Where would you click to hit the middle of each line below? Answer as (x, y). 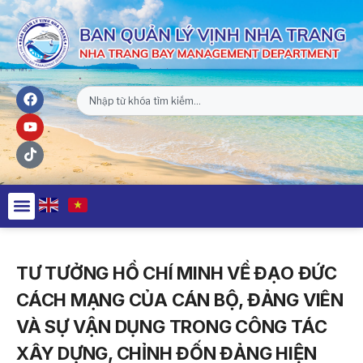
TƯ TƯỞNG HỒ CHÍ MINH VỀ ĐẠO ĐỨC (177, 273)
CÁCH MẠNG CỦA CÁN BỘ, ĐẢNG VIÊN (180, 299)
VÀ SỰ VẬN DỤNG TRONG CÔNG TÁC (172, 326)
